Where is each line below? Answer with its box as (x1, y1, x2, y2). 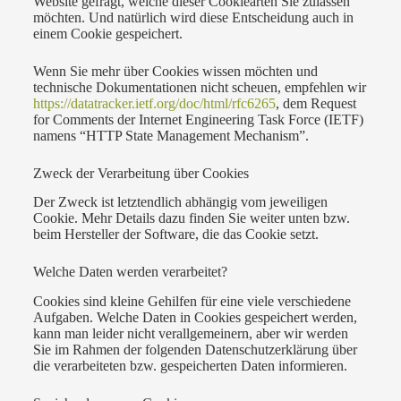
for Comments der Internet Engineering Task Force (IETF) (32, 111, 363, 127)
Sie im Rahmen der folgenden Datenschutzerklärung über (32, 342, 357, 358)
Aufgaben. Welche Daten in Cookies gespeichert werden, (32, 310, 357, 326)
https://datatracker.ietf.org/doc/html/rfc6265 (32, 95, 276, 111)
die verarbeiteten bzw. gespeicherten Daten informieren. (32, 358, 347, 374)
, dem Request (275, 95, 356, 111)
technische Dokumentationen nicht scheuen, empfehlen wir (32, 79, 366, 95)
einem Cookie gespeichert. (32, 25, 183, 41)
